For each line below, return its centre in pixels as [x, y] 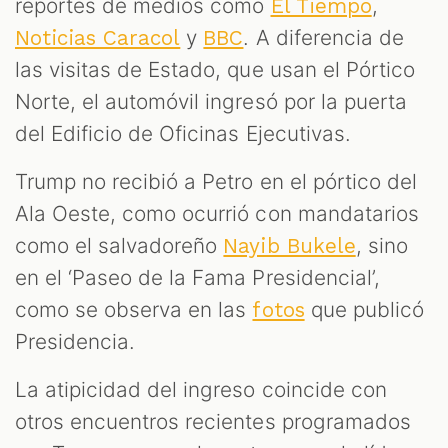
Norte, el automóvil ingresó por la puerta [211, 102]
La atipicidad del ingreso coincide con [201, 390]
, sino [381, 246]
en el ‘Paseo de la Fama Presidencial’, [197, 278]
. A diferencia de [323, 38]
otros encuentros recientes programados [213, 422]
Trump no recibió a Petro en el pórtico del [216, 182]
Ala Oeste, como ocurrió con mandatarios [217, 214]
